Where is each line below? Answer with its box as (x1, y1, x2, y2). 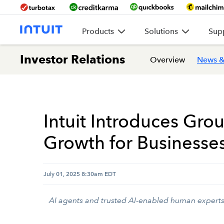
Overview (150, 54, 185, 64)
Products (82, 26, 114, 36)
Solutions (144, 26, 178, 36)
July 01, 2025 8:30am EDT (43, 170, 116, 177)
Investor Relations (20, 52, 125, 66)
